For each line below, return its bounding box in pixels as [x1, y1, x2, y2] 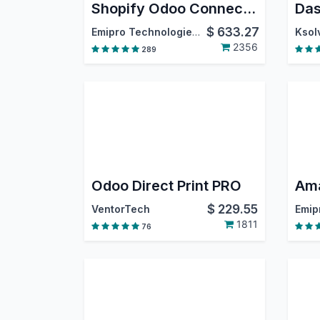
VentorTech [91, 203, 150, 216]
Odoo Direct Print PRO [91, 177, 241, 195]
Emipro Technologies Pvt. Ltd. [191, 26, 200, 39]
